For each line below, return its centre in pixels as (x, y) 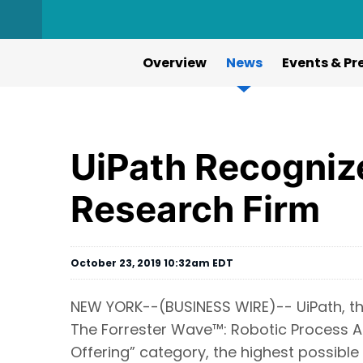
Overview (174, 63)
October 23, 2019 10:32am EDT (152, 263)
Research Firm (195, 209)
